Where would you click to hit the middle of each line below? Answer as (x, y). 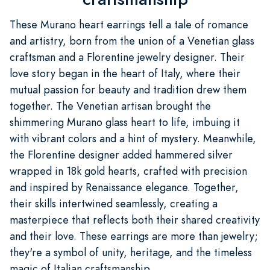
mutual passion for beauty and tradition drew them (128, 89)
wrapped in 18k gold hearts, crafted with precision (128, 171)
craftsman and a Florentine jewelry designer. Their (127, 57)
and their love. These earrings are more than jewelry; (134, 236)
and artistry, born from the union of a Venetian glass (132, 40)
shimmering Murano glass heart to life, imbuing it (125, 122)
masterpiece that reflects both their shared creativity (135, 219)
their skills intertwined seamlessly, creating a (114, 203)
